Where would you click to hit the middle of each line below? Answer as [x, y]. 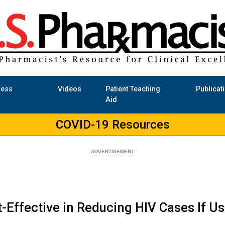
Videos [69, 89]
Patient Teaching [133, 89]
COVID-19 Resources [113, 125]
